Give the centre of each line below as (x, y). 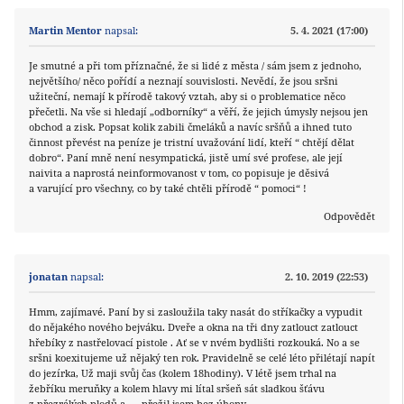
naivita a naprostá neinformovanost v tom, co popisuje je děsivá (179, 173)
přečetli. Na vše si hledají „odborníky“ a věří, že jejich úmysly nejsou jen (198, 112)
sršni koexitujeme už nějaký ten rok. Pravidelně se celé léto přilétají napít (202, 358)
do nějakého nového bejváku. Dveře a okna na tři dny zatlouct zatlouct (193, 327)
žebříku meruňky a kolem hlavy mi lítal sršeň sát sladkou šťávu (177, 389)
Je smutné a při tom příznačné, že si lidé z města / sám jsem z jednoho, (195, 66)
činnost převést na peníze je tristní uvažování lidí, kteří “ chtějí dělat (192, 142)
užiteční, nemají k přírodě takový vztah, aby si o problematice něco (187, 96)
